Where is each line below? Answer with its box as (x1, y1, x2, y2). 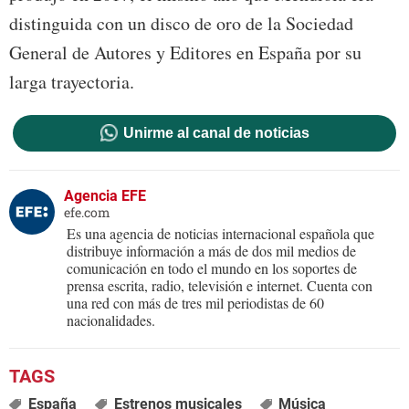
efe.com (64, 204, 110, 222)
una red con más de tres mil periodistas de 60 (67, 293, 324, 313)
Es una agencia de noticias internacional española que (67, 224, 374, 244)
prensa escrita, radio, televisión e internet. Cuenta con (67, 276, 372, 296)
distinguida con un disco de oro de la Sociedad (9, 11, 353, 37)
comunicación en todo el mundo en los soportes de (67, 258, 357, 278)
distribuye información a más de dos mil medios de (67, 241, 356, 261)
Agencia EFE (64, 187, 146, 205)
